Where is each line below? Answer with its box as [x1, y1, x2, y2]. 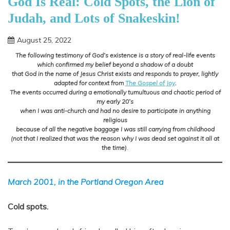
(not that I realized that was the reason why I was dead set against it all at [11, 135, 219, 143]
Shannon [79, 45, 109, 54]
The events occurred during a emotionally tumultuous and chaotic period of [9, 88, 221, 97]
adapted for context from [53, 79, 125, 87]
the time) [102, 144, 127, 152]
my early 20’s [97, 98, 133, 106]
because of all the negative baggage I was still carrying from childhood [15, 125, 215, 133]
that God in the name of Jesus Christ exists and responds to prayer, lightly [12, 70, 218, 78]
